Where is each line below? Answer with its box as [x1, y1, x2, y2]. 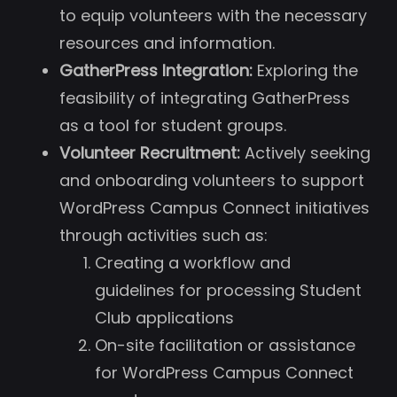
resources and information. [59, 31, 275, 54]
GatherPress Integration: [59, 58, 253, 82]
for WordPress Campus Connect [95, 361, 354, 384]
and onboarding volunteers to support [59, 168, 364, 191]
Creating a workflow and [95, 251, 291, 274]
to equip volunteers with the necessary [59, 4, 367, 27]
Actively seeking [240, 141, 370, 164]
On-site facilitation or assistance [95, 333, 355, 356]
